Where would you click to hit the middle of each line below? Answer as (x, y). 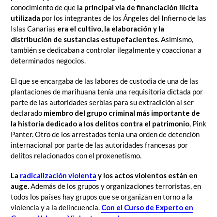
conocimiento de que (44, 8)
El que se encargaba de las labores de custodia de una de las (105, 81)
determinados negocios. (48, 61)
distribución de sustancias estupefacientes (84, 39)
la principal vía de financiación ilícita (138, 8)
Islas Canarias (34, 29)
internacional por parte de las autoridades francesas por (99, 145)
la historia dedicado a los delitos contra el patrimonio (100, 123)
